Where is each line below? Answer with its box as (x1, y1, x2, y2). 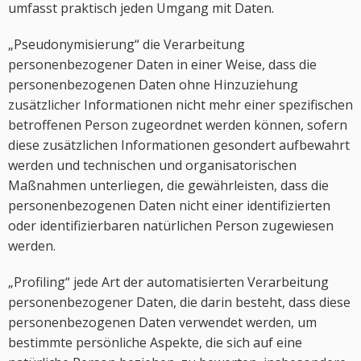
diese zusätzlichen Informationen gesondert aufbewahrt (8, 136, 350, 154)
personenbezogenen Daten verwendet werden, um (8, 313, 317, 331)
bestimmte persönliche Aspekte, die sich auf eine (8, 334, 302, 351)
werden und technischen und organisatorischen (8, 156, 297, 174)
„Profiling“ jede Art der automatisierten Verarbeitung (8, 273, 329, 291)
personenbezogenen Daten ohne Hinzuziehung (8, 76, 298, 93)
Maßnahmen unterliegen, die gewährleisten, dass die (8, 176, 329, 194)
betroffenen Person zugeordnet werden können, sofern (8, 116, 347, 134)
